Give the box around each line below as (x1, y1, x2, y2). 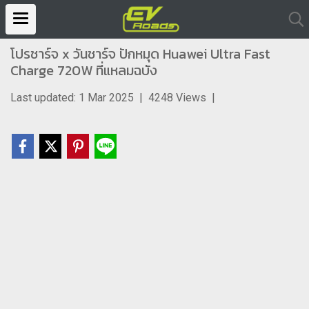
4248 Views (148, 91, 206, 104)
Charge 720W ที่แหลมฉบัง (10, 60, 157, 81)
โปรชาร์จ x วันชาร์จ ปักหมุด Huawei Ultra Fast (10, 43, 270, 64)
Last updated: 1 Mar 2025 (10, 91, 134, 104)
